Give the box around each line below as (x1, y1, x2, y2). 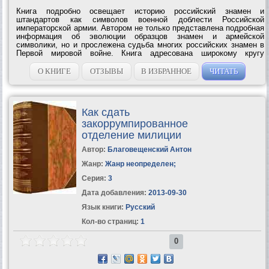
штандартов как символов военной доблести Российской (16, 14, 265, 24)
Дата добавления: (81, 188, 147, 197)
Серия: (81, 174, 108, 183)
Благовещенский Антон (107, 145, 192, 154)
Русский (123, 202, 155, 211)
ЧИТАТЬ (209, 66, 238, 76)
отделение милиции (81, 128, 181, 141)
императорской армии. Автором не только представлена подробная (16, 23, 265, 32)
